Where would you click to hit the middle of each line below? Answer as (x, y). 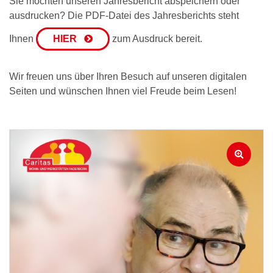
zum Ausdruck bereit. (156, 38)
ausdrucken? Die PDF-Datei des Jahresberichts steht (124, 15)
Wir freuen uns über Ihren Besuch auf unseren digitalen (128, 76)
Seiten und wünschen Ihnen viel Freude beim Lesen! (124, 91)
